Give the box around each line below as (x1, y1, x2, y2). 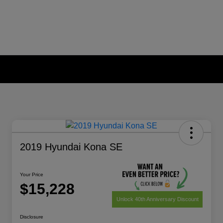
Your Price (20, 172, 43, 178)
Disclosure (20, 214, 43, 220)
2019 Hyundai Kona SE (20, 141, 122, 153)
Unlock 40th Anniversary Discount (116, 196, 199, 202)
